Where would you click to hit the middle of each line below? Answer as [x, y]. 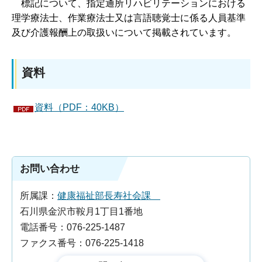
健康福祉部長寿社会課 [109, 195]
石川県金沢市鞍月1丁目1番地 [81, 211]
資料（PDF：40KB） [79, 108]
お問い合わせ [50, 168]
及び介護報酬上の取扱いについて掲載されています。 [124, 33]
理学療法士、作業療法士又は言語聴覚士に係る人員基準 [129, 18]
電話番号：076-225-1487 [73, 227]
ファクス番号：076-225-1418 [82, 243]
